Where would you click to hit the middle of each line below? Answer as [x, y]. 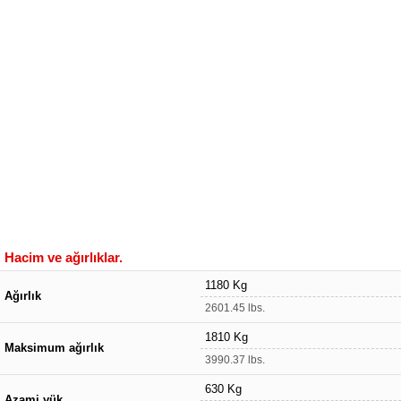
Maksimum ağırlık [54, 348]
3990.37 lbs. [235, 359]
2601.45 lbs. [235, 307]
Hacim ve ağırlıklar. [64, 257]
